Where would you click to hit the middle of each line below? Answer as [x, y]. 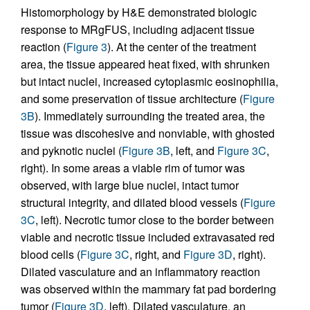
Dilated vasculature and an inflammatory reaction [140, 272]
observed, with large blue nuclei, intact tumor [130, 185]
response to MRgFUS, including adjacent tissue [138, 29]
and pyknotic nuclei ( [71, 151]
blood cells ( [51, 254]
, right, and [156, 254]
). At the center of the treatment [182, 47]
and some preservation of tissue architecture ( [132, 99]
